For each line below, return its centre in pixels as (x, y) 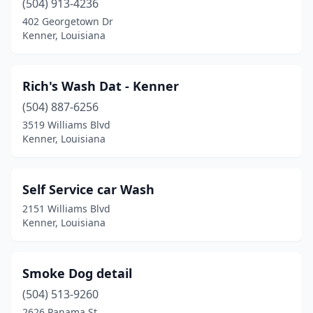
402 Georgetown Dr (68, 21)
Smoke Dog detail (77, 273)
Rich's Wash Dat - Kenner (101, 86)
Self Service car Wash (88, 189)
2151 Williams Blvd (66, 209)
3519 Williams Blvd (66, 125)
